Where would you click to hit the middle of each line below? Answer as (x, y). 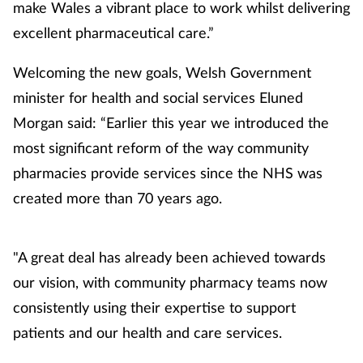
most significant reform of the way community (161, 147)
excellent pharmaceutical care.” (113, 32)
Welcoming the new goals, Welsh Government (162, 72)
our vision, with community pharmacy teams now (170, 282)
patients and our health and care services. (147, 332)
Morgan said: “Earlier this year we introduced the (171, 122)
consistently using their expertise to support (154, 307)
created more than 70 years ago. (117, 197)
